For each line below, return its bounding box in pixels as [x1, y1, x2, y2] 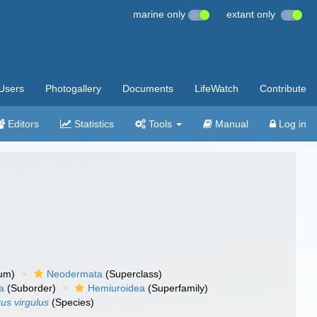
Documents [122, 83, 173, 94]
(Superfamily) [145, 282, 209, 294]
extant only [226, 8, 281, 20]
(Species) [49, 296, 95, 308]
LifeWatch [195, 83, 238, 94]
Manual [212, 118, 248, 129]
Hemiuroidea [88, 282, 146, 294]
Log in [276, 118, 306, 129]
